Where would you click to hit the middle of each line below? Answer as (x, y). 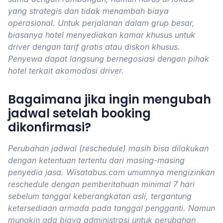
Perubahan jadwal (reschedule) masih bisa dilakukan (108, 148)
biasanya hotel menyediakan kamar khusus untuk (102, 35)
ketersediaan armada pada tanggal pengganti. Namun (111, 208)
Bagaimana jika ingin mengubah (110, 99)
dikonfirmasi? (50, 127)
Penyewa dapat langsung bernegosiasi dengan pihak (109, 59)
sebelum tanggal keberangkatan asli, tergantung (100, 196)
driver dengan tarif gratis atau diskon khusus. (94, 47)
